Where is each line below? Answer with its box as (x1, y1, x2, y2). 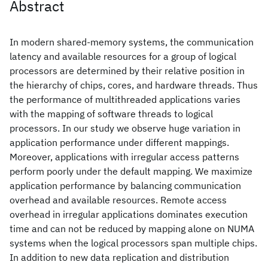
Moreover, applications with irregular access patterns (10, 151, 239, 163)
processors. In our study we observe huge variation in (10, 122, 240, 134)
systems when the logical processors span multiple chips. (10, 237, 257, 249)
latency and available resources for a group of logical (10, 50, 236, 62)
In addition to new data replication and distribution (10, 251, 229, 263)
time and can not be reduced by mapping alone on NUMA (10, 223, 254, 234)
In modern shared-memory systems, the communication (10, 36, 254, 48)
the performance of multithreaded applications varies (10, 93, 240, 105)
